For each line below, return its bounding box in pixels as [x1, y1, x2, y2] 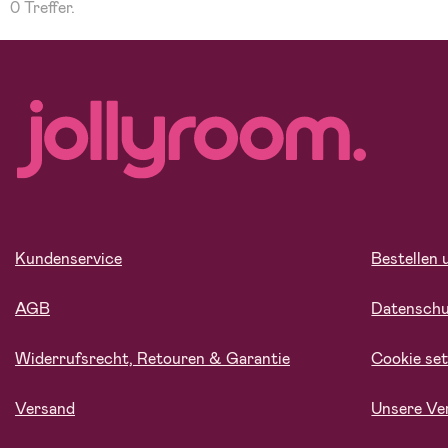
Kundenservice [15, 248, 122, 270]
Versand [15, 398, 75, 420]
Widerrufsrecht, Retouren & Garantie [15, 348, 290, 370]
